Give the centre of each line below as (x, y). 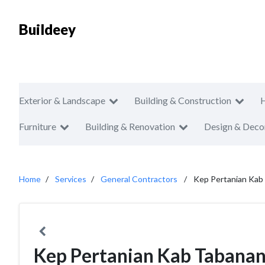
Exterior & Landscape (62, 100)
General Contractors (139, 179)
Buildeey (47, 29)
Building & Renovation (130, 126)
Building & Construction (183, 100)
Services (71, 179)
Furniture (38, 126)
